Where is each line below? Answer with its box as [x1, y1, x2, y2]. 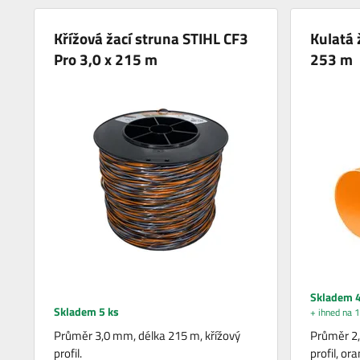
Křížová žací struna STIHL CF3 [54, 26, 249, 50]
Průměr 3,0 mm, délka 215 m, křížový [54, 325, 241, 345]
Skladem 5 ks [54, 302, 120, 320]
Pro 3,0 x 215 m [54, 47, 158, 71]
